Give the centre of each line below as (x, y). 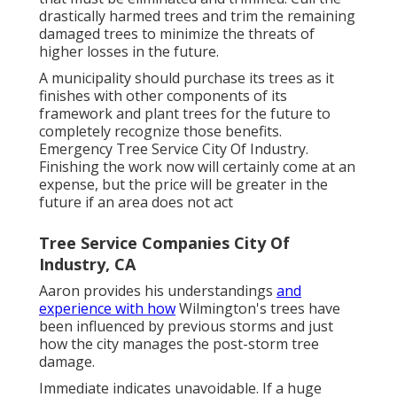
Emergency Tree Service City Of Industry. (174, 148)
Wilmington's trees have (258, 308)
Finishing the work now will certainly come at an (197, 166)
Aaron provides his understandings (158, 290)
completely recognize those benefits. (160, 131)
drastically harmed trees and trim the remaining (197, 16)
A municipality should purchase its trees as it (187, 78)
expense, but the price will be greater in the (183, 184)
